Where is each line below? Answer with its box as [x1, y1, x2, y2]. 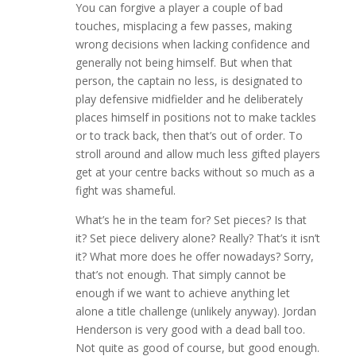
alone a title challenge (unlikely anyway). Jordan [75, 303, 316, 319]
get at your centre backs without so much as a [75, 164, 315, 180]
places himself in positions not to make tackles [75, 109, 316, 125]
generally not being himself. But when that [75, 54, 292, 70]
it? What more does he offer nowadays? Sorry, [75, 248, 314, 264]
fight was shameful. [75, 182, 176, 198]
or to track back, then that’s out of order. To [75, 127, 303, 143]
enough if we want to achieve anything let [75, 284, 290, 300]
